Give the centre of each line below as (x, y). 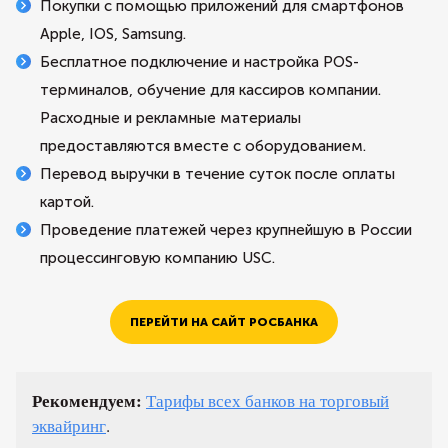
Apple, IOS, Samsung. (113, 34)
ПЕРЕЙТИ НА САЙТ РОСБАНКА (224, 322)
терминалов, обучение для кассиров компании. (210, 90)
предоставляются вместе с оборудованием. (203, 146)
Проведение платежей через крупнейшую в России (226, 230)
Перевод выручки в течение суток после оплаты (217, 174)
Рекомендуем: (89, 400)
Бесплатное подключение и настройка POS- (199, 62)
